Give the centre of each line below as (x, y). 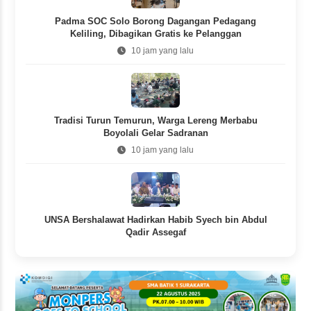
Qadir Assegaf (155, 233)
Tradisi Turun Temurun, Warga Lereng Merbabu (155, 121)
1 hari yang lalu (161, 250)
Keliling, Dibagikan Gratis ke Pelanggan (155, 34)
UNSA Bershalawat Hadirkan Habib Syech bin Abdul (155, 220)
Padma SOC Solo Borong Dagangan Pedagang (155, 22)
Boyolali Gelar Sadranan (155, 133)
